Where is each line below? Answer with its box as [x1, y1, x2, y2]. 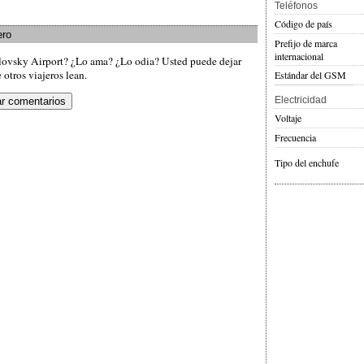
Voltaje [275, 111, 301, 125]
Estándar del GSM [275, 68, 346, 82]
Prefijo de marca [275, 37, 337, 50]
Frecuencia [275, 131, 316, 145]
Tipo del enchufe [275, 156, 339, 170]
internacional [275, 50, 323, 63]
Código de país [275, 17, 332, 31]
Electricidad [275, 94, 327, 106]
